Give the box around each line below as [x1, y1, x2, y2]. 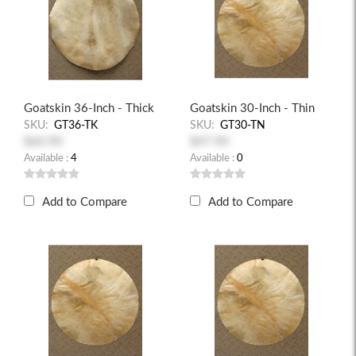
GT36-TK [54, 120, 98, 131]
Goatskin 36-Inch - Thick [24, 103, 154, 114]
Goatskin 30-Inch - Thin [190, 103, 315, 114]
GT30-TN [220, 120, 265, 131]
